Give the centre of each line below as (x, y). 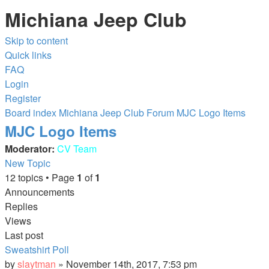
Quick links (28, 55)
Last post (24, 235)
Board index (31, 113)
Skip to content (36, 41)
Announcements (40, 192)
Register (23, 98)
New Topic (28, 163)
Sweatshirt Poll (37, 249)
